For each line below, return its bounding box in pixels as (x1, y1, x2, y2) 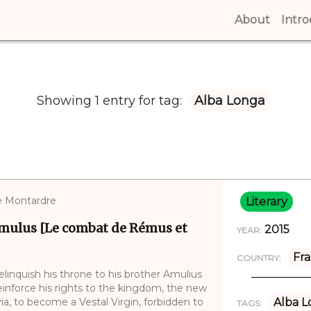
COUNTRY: (236, 252, 281, 263)
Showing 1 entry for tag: (37, 92, 185, 108)
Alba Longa (194, 92, 265, 108)
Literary (245, 194, 287, 208)
